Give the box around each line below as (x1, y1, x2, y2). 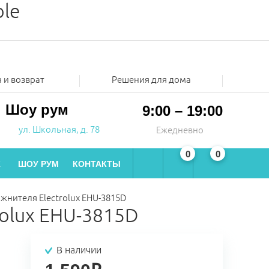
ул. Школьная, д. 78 (19, 124, 100, 136)
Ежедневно (156, 124, 204, 136)
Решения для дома (111, 74, 191, 86)
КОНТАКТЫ (73, 159, 121, 169)
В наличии (56, 244, 101, 256)
